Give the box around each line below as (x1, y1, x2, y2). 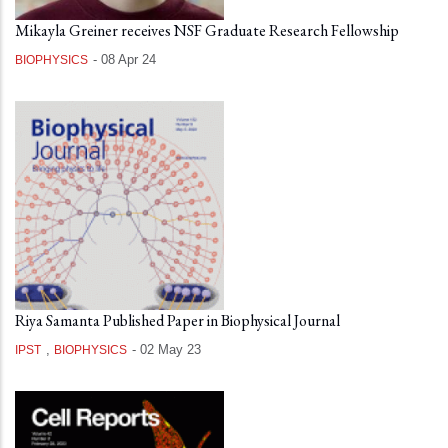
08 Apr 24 (101, 52, 156, 67)
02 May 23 (140, 342, 201, 357)
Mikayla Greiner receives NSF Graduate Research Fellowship (15, 20, 399, 41)
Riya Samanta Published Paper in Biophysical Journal (15, 310, 340, 331)
